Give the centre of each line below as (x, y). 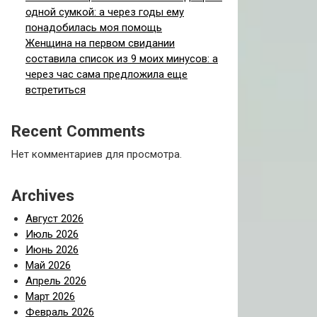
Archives (43, 195)
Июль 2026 (52, 234)
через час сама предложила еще (106, 74)
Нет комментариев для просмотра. (97, 154)
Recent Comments (78, 131)
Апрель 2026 (56, 281)
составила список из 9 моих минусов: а (122, 59)
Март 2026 (50, 296)
